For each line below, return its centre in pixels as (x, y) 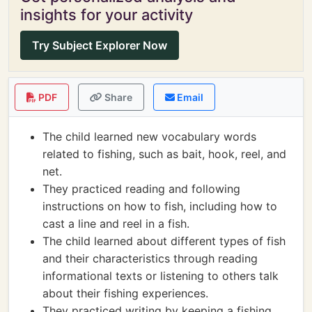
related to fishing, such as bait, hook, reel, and (164, 154)
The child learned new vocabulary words (149, 136)
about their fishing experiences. (125, 293)
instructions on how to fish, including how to (160, 206)
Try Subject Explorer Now (100, 45)
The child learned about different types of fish (164, 241)
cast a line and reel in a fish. (116, 224)
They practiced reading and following (141, 189)
